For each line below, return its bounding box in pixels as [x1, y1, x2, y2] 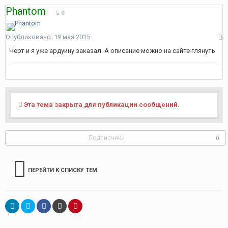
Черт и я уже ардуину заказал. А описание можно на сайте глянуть [9, 47, 215, 54]
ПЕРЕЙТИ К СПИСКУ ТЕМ [28, 167, 97, 174]
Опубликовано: [6, 33, 54, 41]
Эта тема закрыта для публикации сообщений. [22, 101, 180, 108]
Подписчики [89, 134, 125, 141]
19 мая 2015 [54, 33, 90, 41]
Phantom [6, 5, 46, 17]
